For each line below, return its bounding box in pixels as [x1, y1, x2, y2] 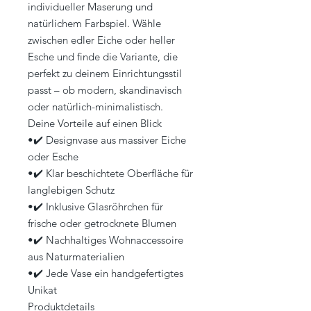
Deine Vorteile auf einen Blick [28, 117, 162, 131]
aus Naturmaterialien [28, 250, 124, 264]
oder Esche [28, 150, 78, 164]
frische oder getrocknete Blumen [28, 217, 176, 230]
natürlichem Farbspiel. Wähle [28, 17, 161, 31]
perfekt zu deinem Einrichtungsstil [28, 67, 182, 81]
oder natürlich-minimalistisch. [28, 100, 163, 114]
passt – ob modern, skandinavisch [28, 83, 182, 97]
